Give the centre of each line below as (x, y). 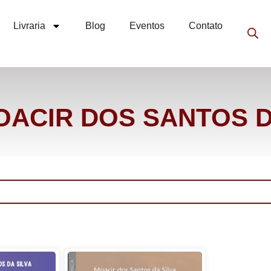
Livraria (29, 26)
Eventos (147, 26)
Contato (206, 26)
